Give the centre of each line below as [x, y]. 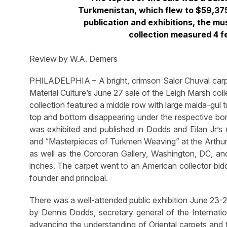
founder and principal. [68, 178]
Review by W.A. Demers [73, 59]
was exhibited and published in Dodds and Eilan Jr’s [127, 129]
